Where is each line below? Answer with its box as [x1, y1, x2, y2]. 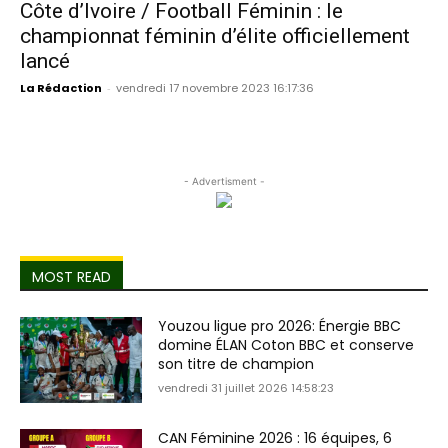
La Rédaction [20, 79, 102, 96]
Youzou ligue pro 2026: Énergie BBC [158, 315, 402, 336]
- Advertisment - [183, 174, 265, 187]
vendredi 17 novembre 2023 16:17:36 [116, 79, 314, 96]
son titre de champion [158, 353, 315, 374]
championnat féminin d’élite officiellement [20, 23, 410, 48]
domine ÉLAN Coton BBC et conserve [158, 334, 415, 355]
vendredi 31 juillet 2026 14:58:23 [158, 379, 335, 396]
